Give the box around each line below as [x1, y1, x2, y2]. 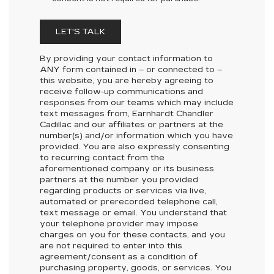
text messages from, [40, 109, 132, 119]
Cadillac [40, 120, 72, 130]
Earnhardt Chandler [132, 109, 213, 119]
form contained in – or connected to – [60, 65, 222, 75]
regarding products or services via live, [40, 186, 206, 196]
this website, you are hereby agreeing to [40, 76, 213, 86]
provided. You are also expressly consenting [40, 142, 229, 152]
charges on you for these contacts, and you [40, 230, 225, 240]
